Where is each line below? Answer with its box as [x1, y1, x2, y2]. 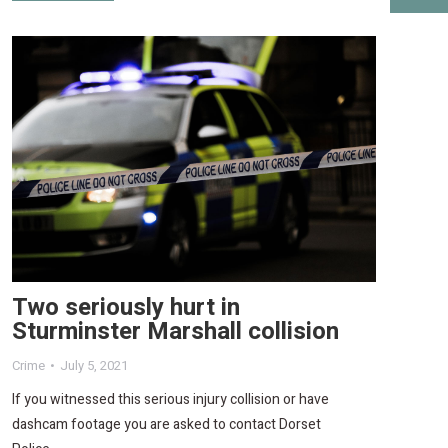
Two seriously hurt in [12, 289, 240, 325]
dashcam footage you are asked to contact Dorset [12, 413, 321, 435]
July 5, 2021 [60, 355, 128, 375]
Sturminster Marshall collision [12, 313, 339, 349]
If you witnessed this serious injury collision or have [12, 388, 329, 410]
